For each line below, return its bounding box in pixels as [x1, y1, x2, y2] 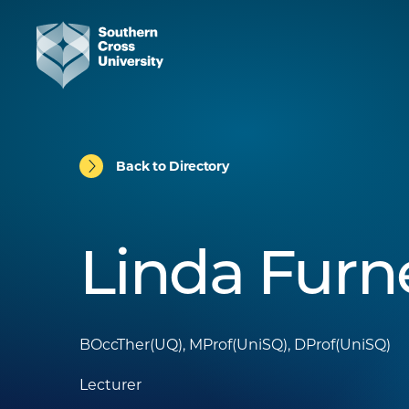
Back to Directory [116, 157, 229, 174]
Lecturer [79, 376, 142, 393]
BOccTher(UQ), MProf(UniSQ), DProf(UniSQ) [79, 336, 392, 353]
